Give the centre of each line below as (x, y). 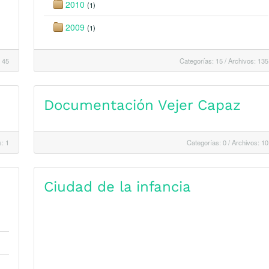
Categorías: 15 (201, 61)
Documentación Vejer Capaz (142, 105)
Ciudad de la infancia (117, 187)
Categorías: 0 (207, 142)
